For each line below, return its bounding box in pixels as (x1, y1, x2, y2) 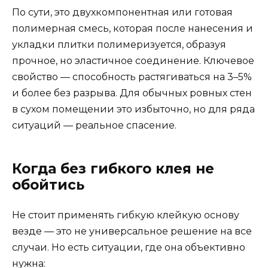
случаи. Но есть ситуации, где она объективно (12, 241, 245, 253)
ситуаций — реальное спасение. (12, 119, 176, 131)
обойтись (12, 176, 84, 193)
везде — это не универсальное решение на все (12, 225, 252, 237)
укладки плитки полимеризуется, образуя (12, 38, 226, 50)
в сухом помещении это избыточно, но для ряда (12, 103, 255, 115)
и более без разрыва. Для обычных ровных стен (12, 87, 252, 99)
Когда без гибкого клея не (12, 160, 214, 177)
